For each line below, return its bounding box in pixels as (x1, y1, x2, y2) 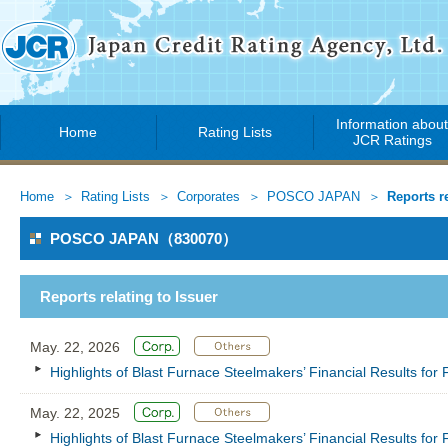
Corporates (177, 190, 240, 204)
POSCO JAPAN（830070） (50, 230, 237, 247)
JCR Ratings (353, 132, 432, 148)
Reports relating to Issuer (40, 288, 218, 305)
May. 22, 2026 (30, 339, 124, 355)
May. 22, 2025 (30, 405, 124, 421)
